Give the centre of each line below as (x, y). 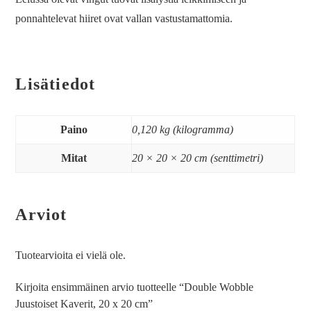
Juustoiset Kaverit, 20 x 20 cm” (84, 303)
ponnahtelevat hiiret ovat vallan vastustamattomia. (124, 18)
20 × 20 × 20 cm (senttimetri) (198, 158)
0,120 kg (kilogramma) (183, 129)
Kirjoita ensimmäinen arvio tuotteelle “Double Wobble (135, 287)
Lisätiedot (56, 84)
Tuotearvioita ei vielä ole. (71, 255)
